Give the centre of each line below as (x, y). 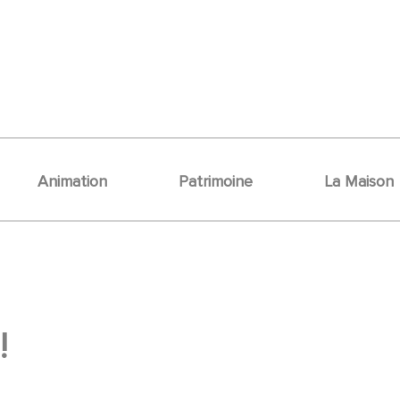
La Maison (359, 181)
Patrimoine (216, 181)
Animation (72, 181)
